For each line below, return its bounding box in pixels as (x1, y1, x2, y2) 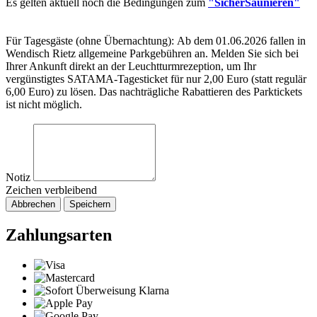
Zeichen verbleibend (6, 184, 97, 197)
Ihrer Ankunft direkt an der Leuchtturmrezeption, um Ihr (6, 60, 256, 73)
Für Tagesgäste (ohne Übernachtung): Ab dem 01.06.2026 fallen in (6, 35, 306, 47)
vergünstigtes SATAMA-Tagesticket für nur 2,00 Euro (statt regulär (6, 73, 306, 86)
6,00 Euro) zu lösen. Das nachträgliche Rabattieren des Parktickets (6, 86, 302, 98)
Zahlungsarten (6, 226, 112, 245)
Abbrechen (11, 199, 55, 210)
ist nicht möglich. (6, 98, 82, 111)
